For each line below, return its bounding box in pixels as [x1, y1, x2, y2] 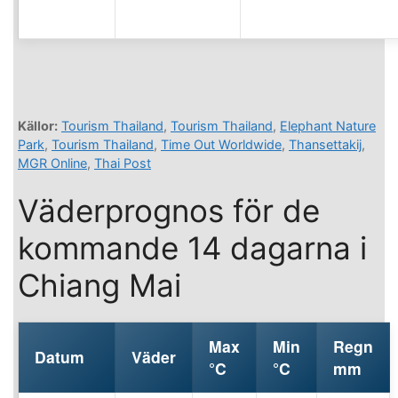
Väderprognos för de [18, 192, 320, 230]
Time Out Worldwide [161, 137, 282, 153]
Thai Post [94, 155, 151, 171]
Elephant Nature [280, 118, 376, 134]
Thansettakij [289, 137, 362, 153]
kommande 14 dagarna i [18, 229, 367, 267]
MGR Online [18, 155, 87, 171]
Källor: [18, 118, 58, 134]
